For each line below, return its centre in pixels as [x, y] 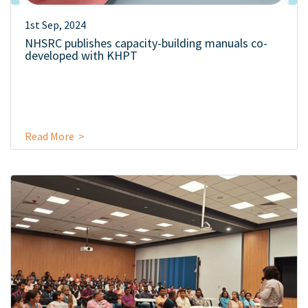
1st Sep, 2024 [55, 24]
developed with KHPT [81, 55]
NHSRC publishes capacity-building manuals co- [146, 43]
